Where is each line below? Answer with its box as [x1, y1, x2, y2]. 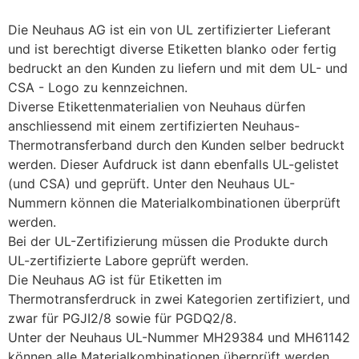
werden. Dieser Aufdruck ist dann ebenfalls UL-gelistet [8, 156, 339, 173]
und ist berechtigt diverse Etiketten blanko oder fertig [8, 41, 337, 58]
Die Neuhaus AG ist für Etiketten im [8, 272, 222, 288]
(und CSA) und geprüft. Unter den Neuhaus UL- [8, 175, 295, 192]
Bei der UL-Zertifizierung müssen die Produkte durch [8, 233, 328, 250]
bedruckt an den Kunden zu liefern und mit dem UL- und [8, 60, 348, 77]
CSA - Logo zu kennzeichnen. [8, 79, 188, 96]
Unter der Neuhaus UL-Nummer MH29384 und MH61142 [8, 329, 350, 346]
